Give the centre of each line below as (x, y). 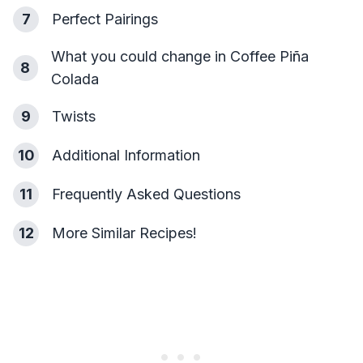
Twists (74, 116)
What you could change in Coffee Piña (179, 56)
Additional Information (126, 155)
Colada (75, 79)
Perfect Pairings (105, 19)
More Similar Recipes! (124, 233)
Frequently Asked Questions (146, 194)
